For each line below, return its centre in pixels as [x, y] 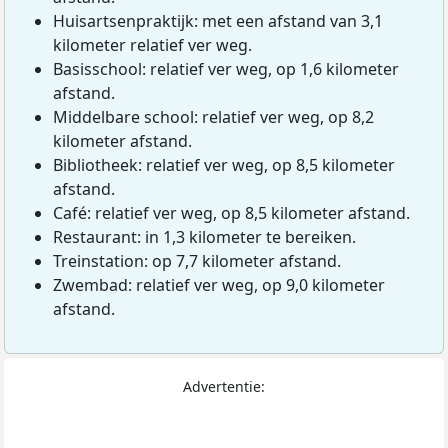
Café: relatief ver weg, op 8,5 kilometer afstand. [231, 212]
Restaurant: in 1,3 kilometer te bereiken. [204, 236]
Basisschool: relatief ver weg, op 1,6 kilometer [226, 68]
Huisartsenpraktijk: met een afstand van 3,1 [218, 20]
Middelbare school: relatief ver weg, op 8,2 [213, 116]
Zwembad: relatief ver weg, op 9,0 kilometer [219, 284]
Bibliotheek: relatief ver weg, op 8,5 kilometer [224, 164]
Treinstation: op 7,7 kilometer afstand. [197, 260]
